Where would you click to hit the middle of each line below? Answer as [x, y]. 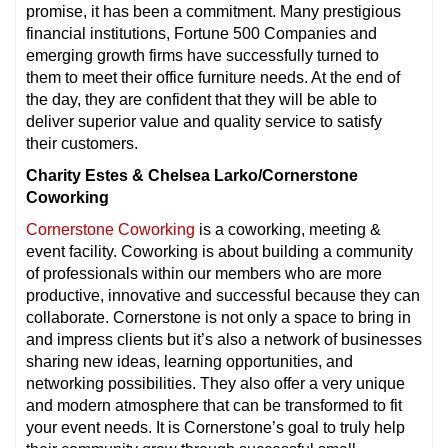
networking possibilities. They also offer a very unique [215, 383]
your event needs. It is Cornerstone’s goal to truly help [215, 427]
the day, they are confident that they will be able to [201, 99]
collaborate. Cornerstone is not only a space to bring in [218, 317]
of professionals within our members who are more [204, 273]
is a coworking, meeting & [288, 229]
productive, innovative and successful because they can [223, 295]
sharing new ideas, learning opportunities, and [189, 361]
